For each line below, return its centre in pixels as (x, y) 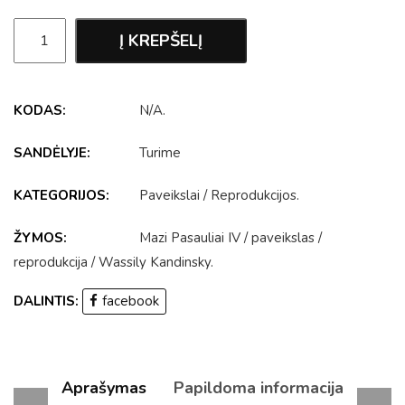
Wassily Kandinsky (155, 263)
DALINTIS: (46, 301)
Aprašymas (104, 388)
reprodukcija (51, 263)
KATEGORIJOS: (61, 196)
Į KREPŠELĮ (161, 40)
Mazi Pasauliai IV (190, 238)
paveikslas (283, 238)
